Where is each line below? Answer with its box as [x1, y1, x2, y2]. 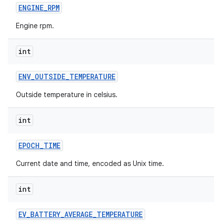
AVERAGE [64, 210, 93, 219]
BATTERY [30, 210, 60, 219]
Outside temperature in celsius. [16, 90, 117, 99]
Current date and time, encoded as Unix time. [16, 159, 164, 168]
